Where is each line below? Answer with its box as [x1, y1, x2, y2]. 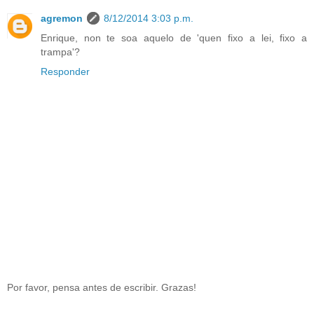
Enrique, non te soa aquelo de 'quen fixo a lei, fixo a [41, 32, 307, 44]
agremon [41, 13, 83, 25]
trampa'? [41, 46, 80, 58]
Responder [41, 66, 90, 78]
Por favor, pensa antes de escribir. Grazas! [7, 281, 196, 293]
